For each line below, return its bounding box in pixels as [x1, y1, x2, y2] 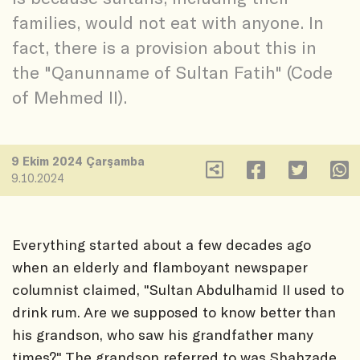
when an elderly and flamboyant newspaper [12, 258, 307, 276]
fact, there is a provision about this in [12, 36, 317, 58]
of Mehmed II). [12, 86, 127, 108]
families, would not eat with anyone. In [12, 11, 324, 33]
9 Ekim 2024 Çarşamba [11, 153, 145, 168]
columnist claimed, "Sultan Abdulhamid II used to [12, 280, 344, 299]
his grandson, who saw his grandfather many [12, 325, 313, 344]
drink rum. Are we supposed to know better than [12, 303, 336, 321]
